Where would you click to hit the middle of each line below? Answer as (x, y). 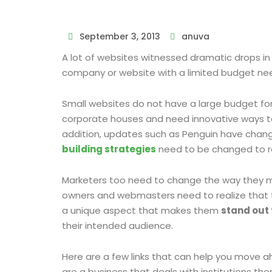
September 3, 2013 (120, 36)
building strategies (109, 149)
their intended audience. (117, 226)
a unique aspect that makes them (141, 210)
